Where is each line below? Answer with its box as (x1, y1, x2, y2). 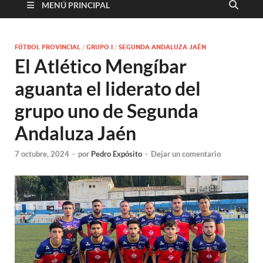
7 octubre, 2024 (15, 149, 69, 159)
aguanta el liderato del (15, 76, 201, 100)
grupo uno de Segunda (15, 99, 198, 122)
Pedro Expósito (91, 149, 142, 159)
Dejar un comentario (151, 149, 221, 159)
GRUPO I (86, 42, 113, 51)
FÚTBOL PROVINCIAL (15, 42, 80, 51)
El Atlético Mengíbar (15, 54, 187, 77)
